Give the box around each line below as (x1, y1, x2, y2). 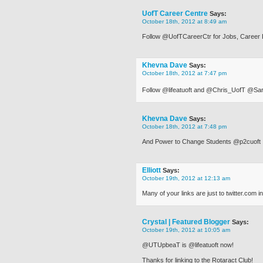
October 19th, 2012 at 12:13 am (142, 175, 230, 181)
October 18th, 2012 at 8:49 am (142, 18, 227, 25)
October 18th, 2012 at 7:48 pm (142, 123, 227, 130)
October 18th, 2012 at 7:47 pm (142, 70, 227, 76)
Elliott (142, 166, 161, 174)
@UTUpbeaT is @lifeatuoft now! (142, 241, 234, 248)
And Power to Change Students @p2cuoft (142, 138, 261, 145)
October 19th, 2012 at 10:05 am (142, 227, 230, 233)
